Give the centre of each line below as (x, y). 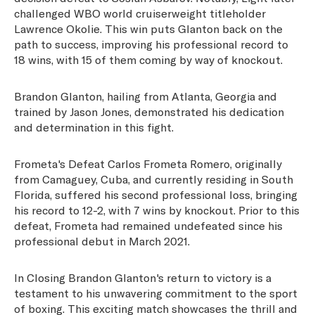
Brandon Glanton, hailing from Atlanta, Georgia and (146, 96)
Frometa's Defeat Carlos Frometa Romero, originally (148, 163)
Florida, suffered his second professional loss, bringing (156, 194)
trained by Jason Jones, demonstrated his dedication (149, 111)
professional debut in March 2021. (102, 240)
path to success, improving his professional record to (151, 44)
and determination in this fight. (94, 127)
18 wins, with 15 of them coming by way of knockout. (148, 59)
